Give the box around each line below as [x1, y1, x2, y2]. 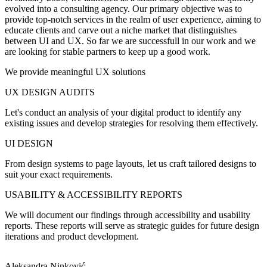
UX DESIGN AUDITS [5, 86, 95, 97]
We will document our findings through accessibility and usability [5, 209, 250, 220]
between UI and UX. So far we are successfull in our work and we [5, 35, 256, 46]
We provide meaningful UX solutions [5, 66, 145, 77]
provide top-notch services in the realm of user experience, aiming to [5, 14, 261, 24]
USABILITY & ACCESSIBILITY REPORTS [5, 189, 182, 200]
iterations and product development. [5, 231, 139, 241]
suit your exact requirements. [5, 169, 113, 179]
